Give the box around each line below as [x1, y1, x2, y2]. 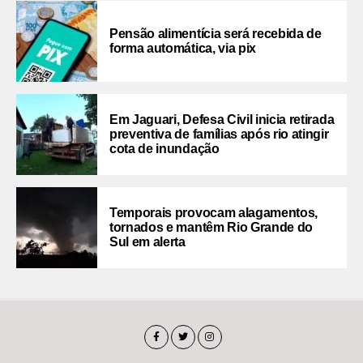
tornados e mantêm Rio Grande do [109, 220, 314, 235]
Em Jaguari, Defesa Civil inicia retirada [109, 113, 335, 127]
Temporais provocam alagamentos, [109, 206, 318, 220]
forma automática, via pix [109, 41, 256, 56]
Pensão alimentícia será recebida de [109, 27, 322, 41]
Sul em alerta [109, 235, 186, 250]
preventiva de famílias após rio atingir [109, 127, 329, 142]
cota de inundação [109, 142, 220, 156]
